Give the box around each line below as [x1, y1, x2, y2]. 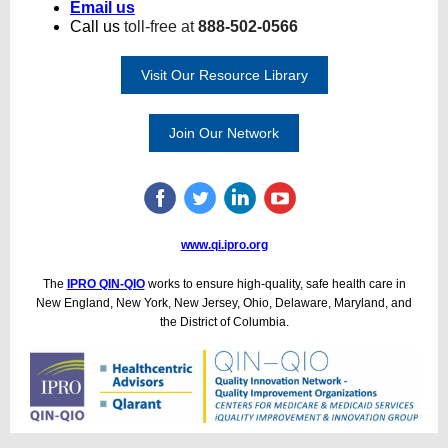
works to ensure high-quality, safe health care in [144, 277, 406, 291]
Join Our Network [169, 125, 279, 141]
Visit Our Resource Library [140, 67, 308, 83]
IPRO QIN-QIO [66, 277, 145, 291]
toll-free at [124, 18, 198, 35]
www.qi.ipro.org [180, 238, 268, 252]
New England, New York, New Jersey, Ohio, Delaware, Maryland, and [36, 296, 412, 310]
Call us [70, 18, 124, 35]
